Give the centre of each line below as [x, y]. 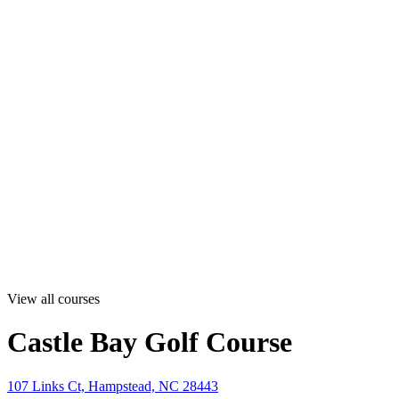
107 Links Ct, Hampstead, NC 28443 [113, 386]
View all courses [53, 299]
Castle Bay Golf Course [150, 342]
